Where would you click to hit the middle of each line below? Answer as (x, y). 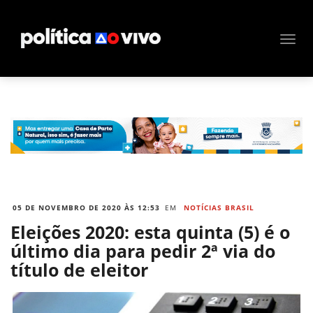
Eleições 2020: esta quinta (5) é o (150, 232)
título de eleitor (79, 270)
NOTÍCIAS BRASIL (219, 208)
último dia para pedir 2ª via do (143, 251)
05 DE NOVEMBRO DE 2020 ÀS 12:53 (86, 208)
